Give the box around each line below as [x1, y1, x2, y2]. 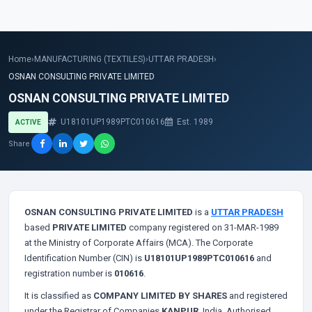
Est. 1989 [175, 117, 213, 127]
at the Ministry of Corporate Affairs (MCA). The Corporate [24, 237, 253, 248]
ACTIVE [15, 118, 41, 126]
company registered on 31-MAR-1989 [127, 222, 279, 233]
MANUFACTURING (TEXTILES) [34, 54, 146, 64]
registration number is [24, 268, 114, 279]
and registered [227, 290, 288, 301]
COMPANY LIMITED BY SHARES [93, 290, 227, 301]
